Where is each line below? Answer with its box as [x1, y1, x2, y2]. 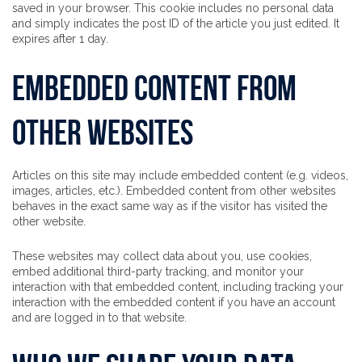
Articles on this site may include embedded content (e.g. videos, [12, 169, 348, 182]
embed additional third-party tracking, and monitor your [12, 265, 304, 278]
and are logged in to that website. [12, 311, 187, 324]
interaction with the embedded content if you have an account [12, 296, 335, 309]
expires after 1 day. [12, 32, 108, 45]
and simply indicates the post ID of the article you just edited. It [12, 17, 339, 30]
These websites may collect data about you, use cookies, [12, 250, 312, 263]
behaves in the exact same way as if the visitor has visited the [12, 200, 327, 213]
